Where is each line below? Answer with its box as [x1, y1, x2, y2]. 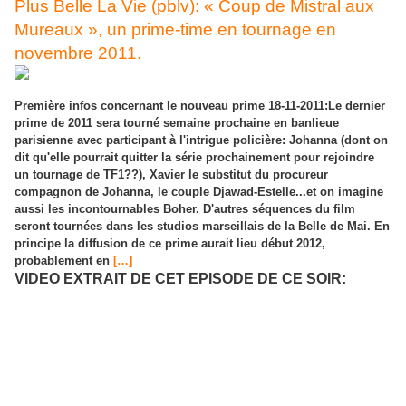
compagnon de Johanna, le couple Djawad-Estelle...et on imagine [14, 184, 383, 198]
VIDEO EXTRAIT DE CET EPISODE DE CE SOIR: [14, 270, 346, 286]
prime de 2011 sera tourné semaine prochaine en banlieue [14, 115, 339, 130]
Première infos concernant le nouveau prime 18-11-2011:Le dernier [14, 98, 385, 112]
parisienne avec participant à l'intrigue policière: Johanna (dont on [14, 132, 388, 147]
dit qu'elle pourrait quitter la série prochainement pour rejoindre [14, 150, 374, 164]
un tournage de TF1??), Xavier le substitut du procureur [14, 167, 328, 181]
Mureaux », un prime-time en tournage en [14, 19, 336, 39]
